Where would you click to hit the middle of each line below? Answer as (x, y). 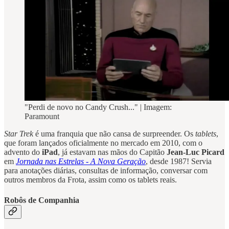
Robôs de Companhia (42, 200)
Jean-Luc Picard (196, 152)
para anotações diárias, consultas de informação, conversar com (106, 171)
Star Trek (20, 134)
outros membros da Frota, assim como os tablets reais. (90, 180)
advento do (23, 152)
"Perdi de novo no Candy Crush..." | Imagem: (98, 107)
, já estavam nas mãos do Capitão (112, 152)
